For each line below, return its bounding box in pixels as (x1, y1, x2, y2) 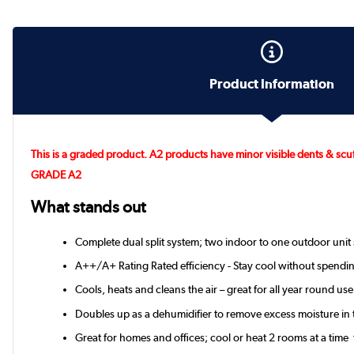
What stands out (31, 197, 147, 217)
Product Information (209, 76, 334, 92)
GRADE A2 (31, 168, 82, 182)
